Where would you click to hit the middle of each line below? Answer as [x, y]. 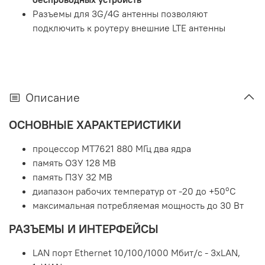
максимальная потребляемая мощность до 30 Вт [138, 206]
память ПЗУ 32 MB [72, 177]
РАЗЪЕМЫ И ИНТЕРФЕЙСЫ [84, 229]
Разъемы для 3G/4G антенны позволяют [120, 14]
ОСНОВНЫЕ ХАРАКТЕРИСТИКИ [95, 125]
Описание [53, 98]
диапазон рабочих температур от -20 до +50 [129, 191]
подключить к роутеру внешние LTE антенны [129, 28]
